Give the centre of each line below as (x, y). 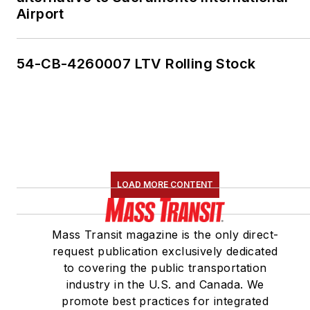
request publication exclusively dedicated (165, 252)
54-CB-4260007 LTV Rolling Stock (136, 64)
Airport (40, 14)
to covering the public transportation (165, 268)
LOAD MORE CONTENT (165, 185)
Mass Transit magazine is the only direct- (165, 235)
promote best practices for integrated (165, 301)
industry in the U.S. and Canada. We (165, 285)
